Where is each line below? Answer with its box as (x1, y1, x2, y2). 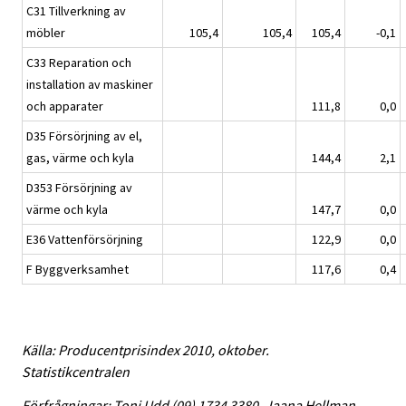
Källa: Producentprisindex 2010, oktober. (22, 341, 269, 360)
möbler (26, 24, 65, 42)
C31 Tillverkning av (26, 3, 126, 20)
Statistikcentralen (22, 362, 130, 382)
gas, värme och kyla (26, 150, 134, 167)
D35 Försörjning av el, (26, 128, 142, 145)
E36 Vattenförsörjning (26, 231, 143, 248)
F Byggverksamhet (26, 261, 129, 278)
